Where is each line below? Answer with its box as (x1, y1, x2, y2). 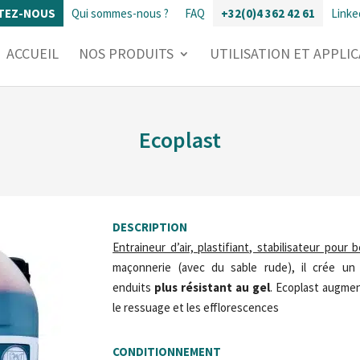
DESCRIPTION (112, 219, 188, 235)
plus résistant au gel (154, 280, 271, 296)
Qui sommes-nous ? (71, 6, 169, 21)
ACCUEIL (6, 44, 59, 63)
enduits (112, 280, 155, 296)
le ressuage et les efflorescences (112, 300, 280, 316)
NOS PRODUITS (78, 44, 174, 63)
